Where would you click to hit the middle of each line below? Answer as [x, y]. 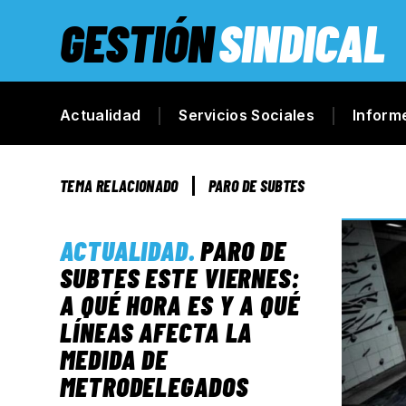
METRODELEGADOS [154, 386]
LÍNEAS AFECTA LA [156, 332]
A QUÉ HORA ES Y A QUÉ [180, 304]
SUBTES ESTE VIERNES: [180, 277]
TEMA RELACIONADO [119, 186]
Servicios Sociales [246, 115]
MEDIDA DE [114, 359]
